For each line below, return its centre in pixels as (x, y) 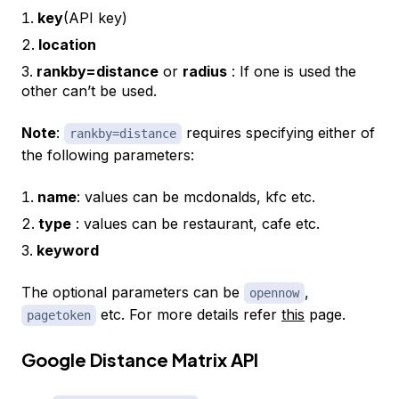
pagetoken (59, 316)
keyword (68, 251)
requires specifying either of (278, 133)
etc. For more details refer (189, 315)
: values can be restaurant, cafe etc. (195, 224)
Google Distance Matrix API (140, 360)
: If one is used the (292, 72)
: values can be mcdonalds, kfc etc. (196, 197)
